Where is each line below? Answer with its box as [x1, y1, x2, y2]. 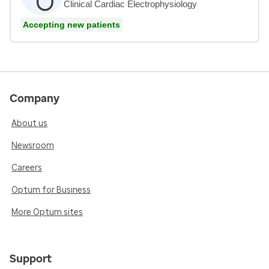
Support [10, 252, 52, 265]
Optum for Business [11, 184, 91, 195]
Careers [11, 162, 42, 173]
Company [10, 91, 59, 105]
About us [11, 118, 47, 128]
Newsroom [11, 140, 54, 151]
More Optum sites [11, 207, 83, 217]
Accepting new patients [23, 19, 120, 29]
